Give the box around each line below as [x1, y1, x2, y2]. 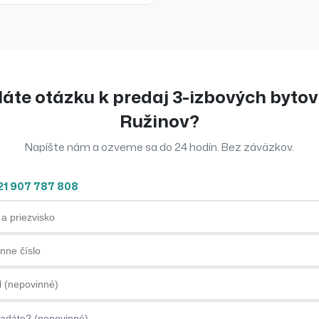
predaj [113, 85, 169, 110]
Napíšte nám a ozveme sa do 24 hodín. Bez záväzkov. [25, 139, 294, 155]
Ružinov [120, 109, 189, 134]
